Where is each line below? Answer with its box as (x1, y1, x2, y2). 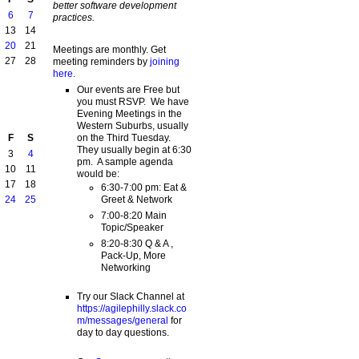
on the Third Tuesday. (76, 131, 173, 143)
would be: (76, 167, 119, 179)
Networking (100, 261, 151, 273)
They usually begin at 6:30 (76, 143, 192, 155)
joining (149, 55, 179, 67)
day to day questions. (76, 327, 169, 339)
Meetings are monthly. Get (52, 43, 166, 55)
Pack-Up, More (100, 249, 166, 261)
